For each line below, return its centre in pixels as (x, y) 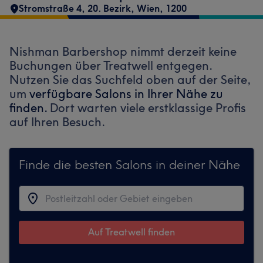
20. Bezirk (109, 8)
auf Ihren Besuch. (57, 122)
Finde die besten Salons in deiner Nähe (129, 164)
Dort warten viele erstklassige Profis (148, 108)
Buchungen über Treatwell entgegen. (111, 65)
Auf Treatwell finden (131, 232)
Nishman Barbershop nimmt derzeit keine (123, 51)
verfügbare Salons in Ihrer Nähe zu (126, 94)
